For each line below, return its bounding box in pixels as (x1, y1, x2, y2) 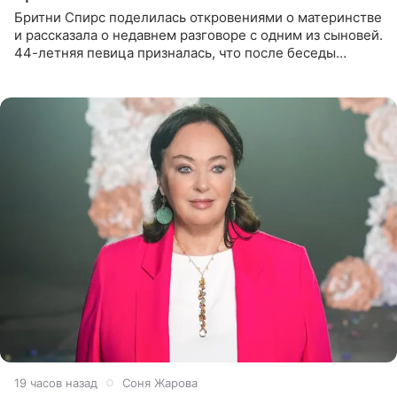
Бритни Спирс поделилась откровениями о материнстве (14, 9, 382, 27)
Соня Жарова (122, 375, 198, 390)
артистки (14, 80, 73, 97)
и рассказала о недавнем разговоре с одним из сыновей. (14, 27, 383, 44)
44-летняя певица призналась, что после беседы (14, 44, 336, 62)
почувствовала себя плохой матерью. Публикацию (14, 62, 345, 80)
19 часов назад (14, 375, 97, 390)
